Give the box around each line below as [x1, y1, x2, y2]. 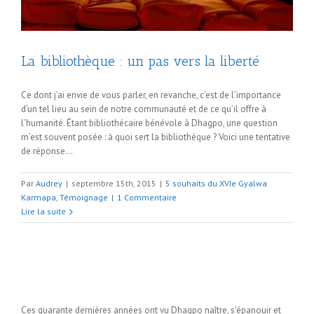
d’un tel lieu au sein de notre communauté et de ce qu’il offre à [21, 102, 266, 115]
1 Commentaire [117, 191, 177, 203]
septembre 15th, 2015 [71, 177, 156, 189]
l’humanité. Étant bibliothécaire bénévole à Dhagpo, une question [21, 116, 278, 129]
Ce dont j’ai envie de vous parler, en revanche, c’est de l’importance [21, 88, 281, 101]
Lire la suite [21, 205, 66, 217]
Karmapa [21, 191, 56, 203]
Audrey [36, 177, 62, 189]
